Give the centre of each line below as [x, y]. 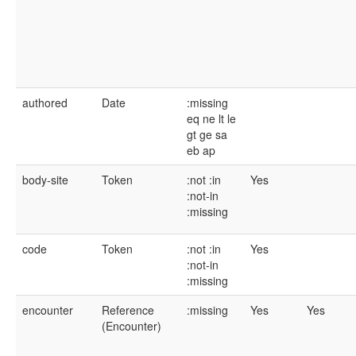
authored [45, 103]
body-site [45, 180]
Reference [128, 310]
